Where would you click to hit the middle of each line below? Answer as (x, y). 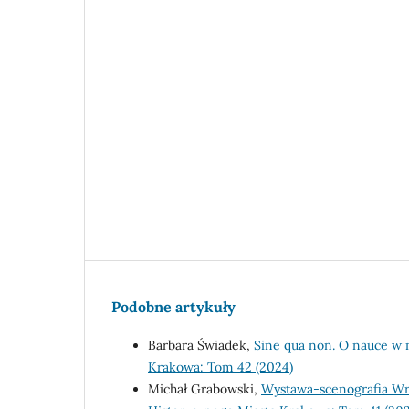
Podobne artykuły (173, 307)
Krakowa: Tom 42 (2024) (220, 367)
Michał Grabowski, (204, 389)
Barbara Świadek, (201, 346)
